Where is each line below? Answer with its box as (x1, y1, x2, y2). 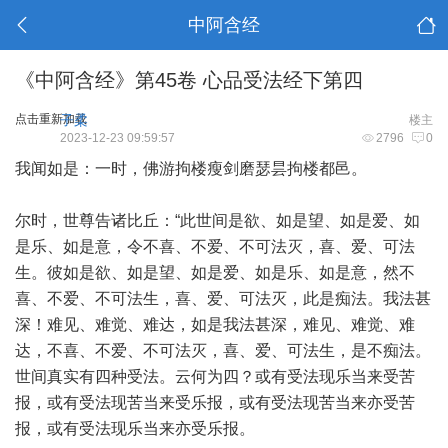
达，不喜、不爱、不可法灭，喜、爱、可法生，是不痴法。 (15, 342, 431, 359)
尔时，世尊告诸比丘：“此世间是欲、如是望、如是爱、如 (15, 212, 420, 229)
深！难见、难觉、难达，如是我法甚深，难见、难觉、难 (15, 316, 415, 333)
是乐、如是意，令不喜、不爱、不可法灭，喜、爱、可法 (15, 238, 415, 255)
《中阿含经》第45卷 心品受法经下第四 (15, 69, 363, 91)
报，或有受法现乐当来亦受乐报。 (15, 420, 255, 437)
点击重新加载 (15, 112, 87, 126)
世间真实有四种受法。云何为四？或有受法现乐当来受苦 (15, 368, 415, 385)
